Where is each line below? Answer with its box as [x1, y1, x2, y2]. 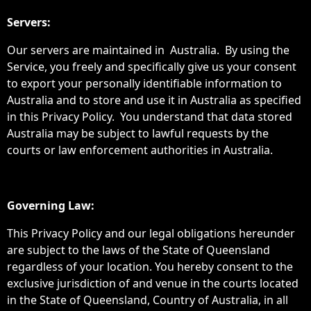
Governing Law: [7, 198, 94, 213]
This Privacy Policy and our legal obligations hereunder [7, 226, 295, 241]
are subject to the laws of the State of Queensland [7, 242, 270, 258]
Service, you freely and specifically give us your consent [7, 59, 296, 74]
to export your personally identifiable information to [7, 76, 282, 91]
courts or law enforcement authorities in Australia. [7, 142, 273, 158]
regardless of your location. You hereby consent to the [7, 259, 293, 274]
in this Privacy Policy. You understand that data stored [7, 109, 292, 124]
